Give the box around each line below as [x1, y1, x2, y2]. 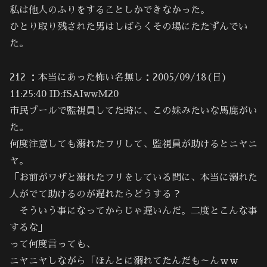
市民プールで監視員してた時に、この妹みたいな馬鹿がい [10, 105, 257, 116]
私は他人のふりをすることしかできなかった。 [10, 5, 210, 15]
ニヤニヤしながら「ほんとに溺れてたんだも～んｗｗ [10, 256, 238, 266]
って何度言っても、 [10, 239, 95, 249]
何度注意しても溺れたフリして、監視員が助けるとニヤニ [10, 139, 257, 149]
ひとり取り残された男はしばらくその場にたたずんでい [10, 21, 248, 32]
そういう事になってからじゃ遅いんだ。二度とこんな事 [10, 206, 257, 216]
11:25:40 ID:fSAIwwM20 [10, 89, 119, 99]
